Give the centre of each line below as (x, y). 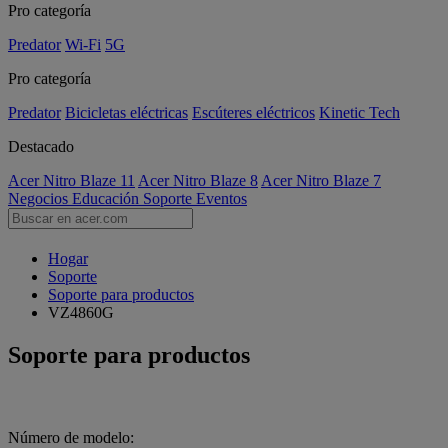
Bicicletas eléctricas (126, 112)
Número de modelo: (71, 437)
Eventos (221, 198)
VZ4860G (81, 313)
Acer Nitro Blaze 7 (321, 180)
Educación (107, 198)
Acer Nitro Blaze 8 (198, 180)
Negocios (40, 198)
